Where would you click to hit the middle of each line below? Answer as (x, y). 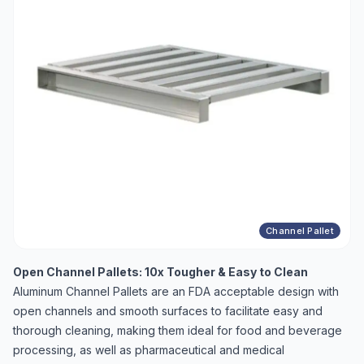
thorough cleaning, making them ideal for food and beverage (178, 330)
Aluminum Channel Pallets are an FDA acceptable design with (176, 291)
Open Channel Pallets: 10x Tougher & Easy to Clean (160, 272)
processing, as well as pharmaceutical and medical (149, 350)
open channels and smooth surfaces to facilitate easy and (168, 311)
